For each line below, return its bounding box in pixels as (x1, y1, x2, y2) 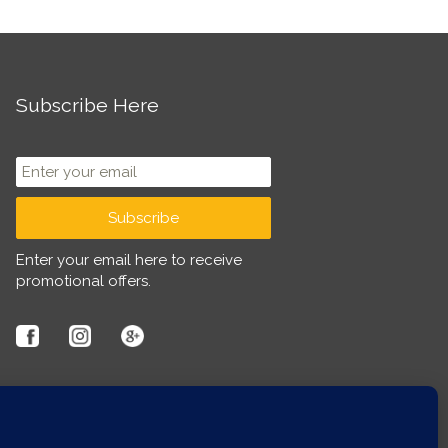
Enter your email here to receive (16, 250, 243, 269)
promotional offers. (16, 271, 152, 290)
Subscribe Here (16, 93, 160, 117)
